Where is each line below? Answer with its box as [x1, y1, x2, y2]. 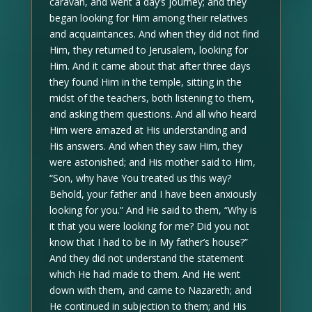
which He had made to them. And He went [49, 267, 240, 281]
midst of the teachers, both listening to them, [49, 91, 254, 104]
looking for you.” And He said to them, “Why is [49, 203, 257, 217]
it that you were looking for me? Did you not [49, 219, 249, 233]
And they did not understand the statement [49, 251, 244, 265]
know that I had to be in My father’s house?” [49, 235, 248, 249]
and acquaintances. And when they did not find [49, 26, 259, 40]
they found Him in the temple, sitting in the [49, 75, 242, 88]
